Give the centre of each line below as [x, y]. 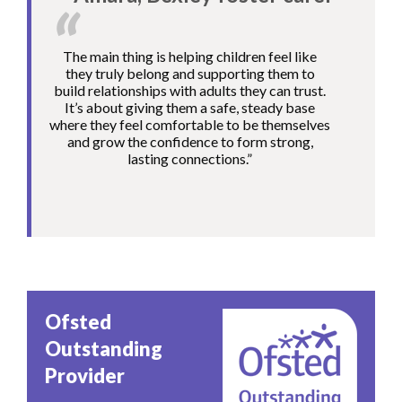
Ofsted [78, 322]
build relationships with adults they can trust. [190, 91]
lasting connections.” [190, 159]
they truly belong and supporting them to [190, 74]
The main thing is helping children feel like [190, 57]
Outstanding [104, 349]
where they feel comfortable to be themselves [190, 125]
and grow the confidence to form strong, [190, 142]
